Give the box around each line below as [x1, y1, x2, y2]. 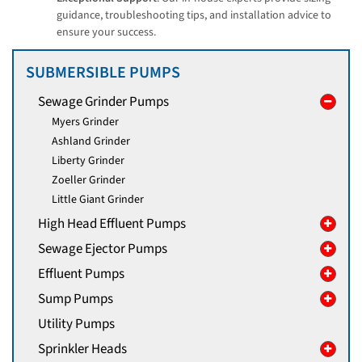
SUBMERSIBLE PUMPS [26, 61, 180, 84]
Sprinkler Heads [38, 339, 127, 360]
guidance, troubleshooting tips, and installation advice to [57, 6, 331, 23]
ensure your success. [57, 23, 156, 40]
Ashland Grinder [51, 133, 130, 149]
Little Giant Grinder [51, 191, 144, 208]
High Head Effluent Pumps [38, 214, 186, 234]
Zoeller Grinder [51, 171, 125, 188]
